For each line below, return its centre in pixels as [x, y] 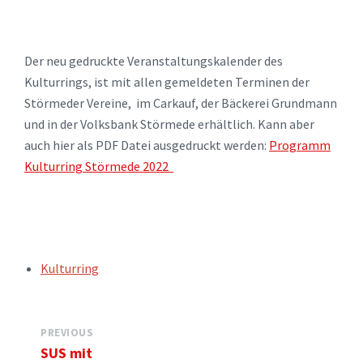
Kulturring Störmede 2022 [99, 166]
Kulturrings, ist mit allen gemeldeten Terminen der [167, 82]
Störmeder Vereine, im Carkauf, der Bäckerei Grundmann [181, 103]
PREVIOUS [67, 333]
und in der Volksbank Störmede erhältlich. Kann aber [169, 124]
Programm [300, 145]
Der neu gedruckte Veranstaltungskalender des [154, 61]
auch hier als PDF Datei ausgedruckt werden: [147, 145]
